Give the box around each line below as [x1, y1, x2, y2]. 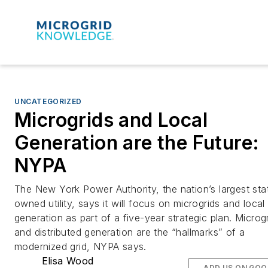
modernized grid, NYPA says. [14, 240, 147, 252]
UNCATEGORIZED [14, 96, 82, 106]
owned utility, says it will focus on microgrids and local [14, 197, 265, 209]
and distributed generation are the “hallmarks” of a [14, 226, 245, 238]
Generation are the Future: [14, 130, 260, 154]
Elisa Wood [41, 254, 94, 267]
